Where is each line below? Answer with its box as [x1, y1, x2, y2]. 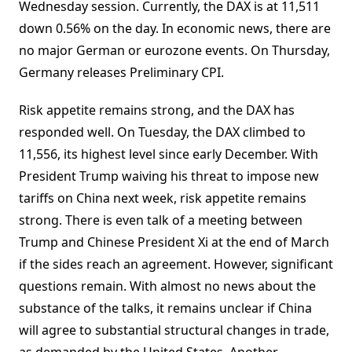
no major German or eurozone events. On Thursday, [19, 42, 330, 60]
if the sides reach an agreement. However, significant [19, 255, 333, 273]
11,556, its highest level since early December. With [19, 145, 318, 163]
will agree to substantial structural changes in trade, [19, 321, 329, 339]
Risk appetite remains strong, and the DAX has [19, 101, 295, 119]
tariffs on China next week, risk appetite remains [19, 189, 306, 207]
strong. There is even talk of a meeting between [19, 211, 302, 229]
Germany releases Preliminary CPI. [19, 64, 224, 82]
